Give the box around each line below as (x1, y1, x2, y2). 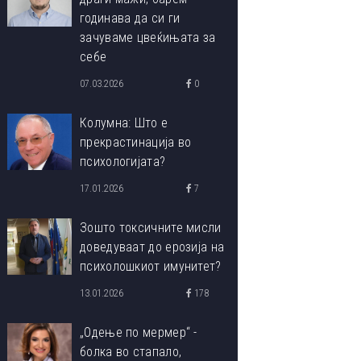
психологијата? (80, 154, 166, 169)
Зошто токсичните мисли (80, 220, 222, 235)
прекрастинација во (80, 135, 192, 150)
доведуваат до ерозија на (80, 239, 225, 255)
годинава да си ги (80, 10, 180, 26)
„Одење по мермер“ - (80, 325, 197, 340)
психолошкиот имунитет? (80, 259, 222, 274)
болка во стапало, (80, 344, 182, 359)
